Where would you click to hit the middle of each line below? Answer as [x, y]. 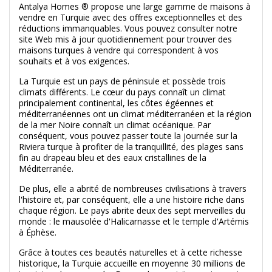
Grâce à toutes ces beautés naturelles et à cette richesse [131, 253]
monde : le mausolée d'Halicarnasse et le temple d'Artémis [134, 222]
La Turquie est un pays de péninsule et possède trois [122, 81]
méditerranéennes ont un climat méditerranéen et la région [135, 114]
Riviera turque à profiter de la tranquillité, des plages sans [131, 147]
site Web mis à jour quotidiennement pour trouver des [125, 39]
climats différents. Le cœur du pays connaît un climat [122, 92]
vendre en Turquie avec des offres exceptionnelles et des [131, 18]
